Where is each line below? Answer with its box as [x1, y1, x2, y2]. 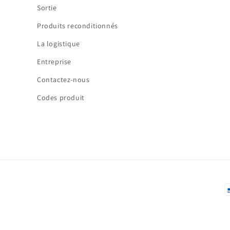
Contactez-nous [37, 75, 90, 84]
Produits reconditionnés [37, 21, 118, 30]
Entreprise [37, 57, 71, 66]
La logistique [37, 39, 80, 48]
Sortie [37, 3, 57, 12]
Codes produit [37, 93, 85, 102]
